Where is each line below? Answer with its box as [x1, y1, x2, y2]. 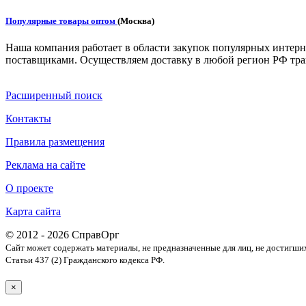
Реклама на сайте [5, 159, 85, 171]
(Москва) [117, 15, 154, 26]
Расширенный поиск [5, 89, 102, 102]
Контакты [5, 113, 51, 125]
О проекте [5, 182, 53, 195]
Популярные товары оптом [5, 15, 117, 26]
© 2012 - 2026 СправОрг [5, 229, 120, 241]
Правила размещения [5, 136, 105, 148]
